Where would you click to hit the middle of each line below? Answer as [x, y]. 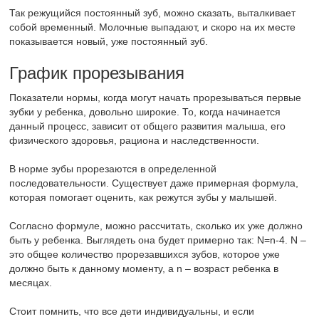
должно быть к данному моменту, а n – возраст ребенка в [144, 269]
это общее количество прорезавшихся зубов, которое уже [145, 255]
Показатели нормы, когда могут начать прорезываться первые [156, 98]
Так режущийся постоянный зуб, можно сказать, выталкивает [153, 13]
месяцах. [31, 283]
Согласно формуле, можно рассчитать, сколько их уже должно [156, 226]
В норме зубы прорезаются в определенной [113, 169]
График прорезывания [97, 73]
